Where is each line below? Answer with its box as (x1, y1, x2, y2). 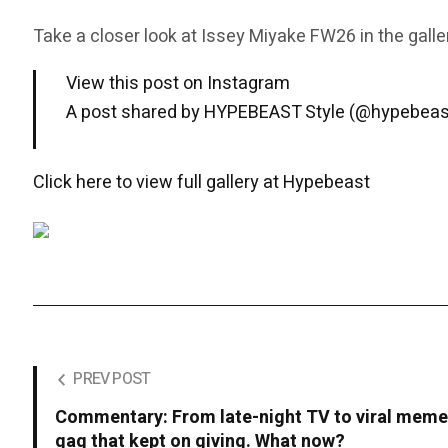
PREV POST (73, 367, 151, 392)
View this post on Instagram (66, 70, 291, 98)
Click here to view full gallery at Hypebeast (33, 169, 371, 197)
